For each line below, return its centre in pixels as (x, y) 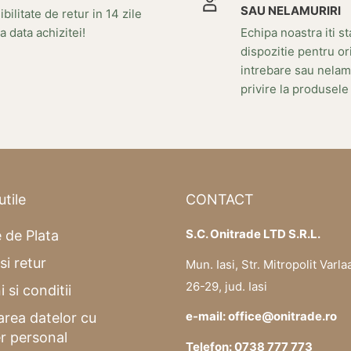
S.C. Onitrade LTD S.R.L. (253, 234)
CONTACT (219, 199)
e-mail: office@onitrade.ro (261, 317)
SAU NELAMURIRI (291, 10)
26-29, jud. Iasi (226, 286)
